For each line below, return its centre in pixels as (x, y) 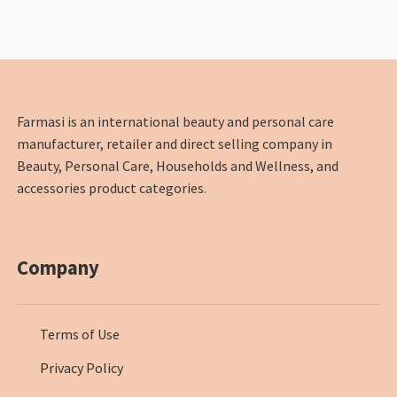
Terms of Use (80, 335)
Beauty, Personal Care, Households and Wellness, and (178, 165)
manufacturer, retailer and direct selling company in (175, 143)
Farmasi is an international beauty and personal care (176, 121)
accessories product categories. (112, 187)
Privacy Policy (82, 368)
